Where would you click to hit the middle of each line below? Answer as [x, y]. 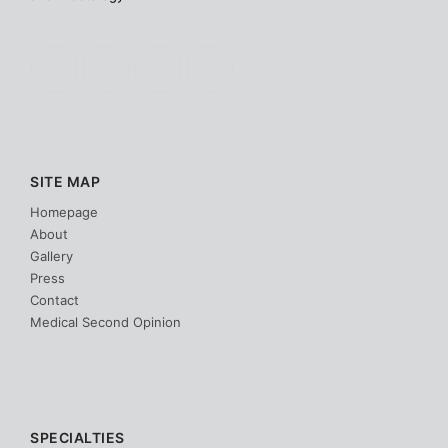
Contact [54, 300]
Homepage [64, 212]
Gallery [51, 256]
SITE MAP [65, 182]
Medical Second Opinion [105, 322]
